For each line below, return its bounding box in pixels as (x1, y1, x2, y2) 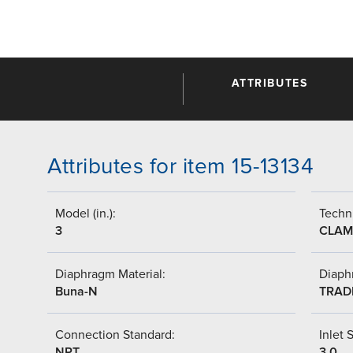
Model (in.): (55, 205, 116, 221)
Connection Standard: (55, 326, 175, 343)
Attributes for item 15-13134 (47, 152, 314, 180)
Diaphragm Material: (55, 266, 165, 282)
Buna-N (55, 283, 98, 299)
